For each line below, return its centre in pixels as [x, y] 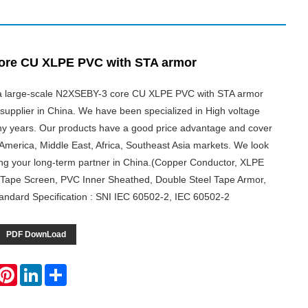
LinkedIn [61, 269]
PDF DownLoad [36, 234]
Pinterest [37, 269]
